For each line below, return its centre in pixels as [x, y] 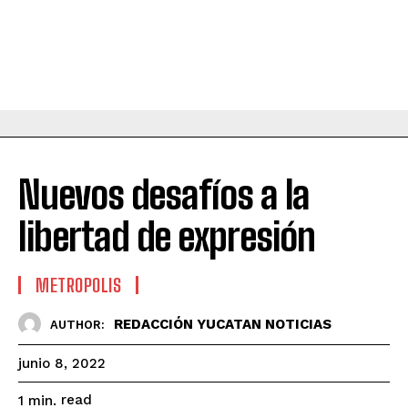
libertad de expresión [167, 237]
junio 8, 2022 [62, 364]
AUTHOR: [77, 324]
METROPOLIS [78, 286]
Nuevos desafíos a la [164, 195]
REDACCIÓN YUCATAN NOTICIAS [223, 324]
